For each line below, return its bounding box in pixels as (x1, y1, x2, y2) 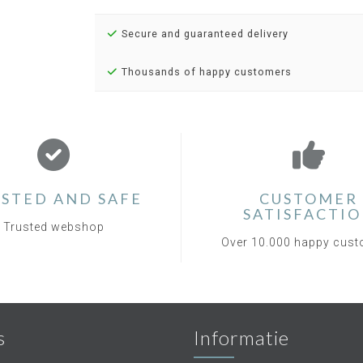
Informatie (194, 326, 289, 349)
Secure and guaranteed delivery (117, 28, 288, 40)
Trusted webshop (2, 220, 105, 233)
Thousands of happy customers (117, 66, 292, 78)
